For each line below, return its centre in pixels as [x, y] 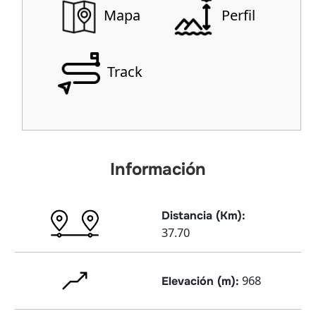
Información [158, 170]
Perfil [236, 16]
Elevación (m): [200, 281]
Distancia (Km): [203, 215]
